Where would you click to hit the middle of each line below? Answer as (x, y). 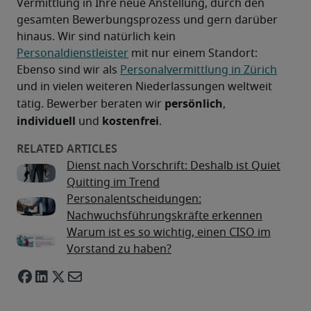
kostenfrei (131, 121)
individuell (48, 121)
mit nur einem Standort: (193, 54)
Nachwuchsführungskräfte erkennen (165, 216)
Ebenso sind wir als (68, 70)
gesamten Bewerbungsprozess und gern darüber (147, 20)
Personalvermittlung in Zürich (199, 70)
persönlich (194, 104)
